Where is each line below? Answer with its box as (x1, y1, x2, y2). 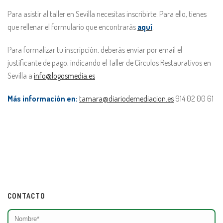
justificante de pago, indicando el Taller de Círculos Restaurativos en (7, 58, 211, 68)
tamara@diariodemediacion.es (79, 94, 174, 104)
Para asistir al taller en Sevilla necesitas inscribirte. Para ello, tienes (7, 9, 207, 19)
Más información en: (7, 94, 79, 104)
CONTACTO (7, 192, 45, 200)
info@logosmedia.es (34, 71, 95, 81)
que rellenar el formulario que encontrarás (7, 22, 137, 32)
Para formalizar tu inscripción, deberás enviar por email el (7, 45, 182, 55)
